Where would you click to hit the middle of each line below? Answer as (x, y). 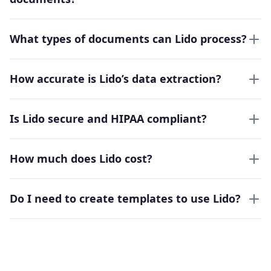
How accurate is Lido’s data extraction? (116, 79)
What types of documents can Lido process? (128, 39)
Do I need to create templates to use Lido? (125, 199)
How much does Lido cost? (81, 159)
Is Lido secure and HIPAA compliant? (108, 119)
